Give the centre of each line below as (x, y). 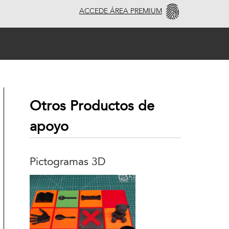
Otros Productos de (92, 107)
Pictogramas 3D (68, 162)
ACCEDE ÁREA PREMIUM (120, 11)
